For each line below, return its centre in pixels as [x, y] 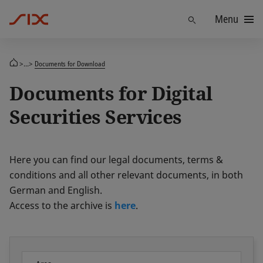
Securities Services [96, 117]
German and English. [56, 190]
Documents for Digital [111, 93]
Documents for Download [70, 63]
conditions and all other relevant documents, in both [126, 175]
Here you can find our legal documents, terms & [116, 160]
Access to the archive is [62, 205]
